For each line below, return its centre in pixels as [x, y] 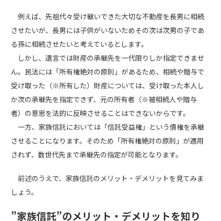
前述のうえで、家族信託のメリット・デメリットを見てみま [108, 178]
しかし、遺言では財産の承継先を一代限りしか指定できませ [108, 58]
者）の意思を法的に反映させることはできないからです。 [101, 113]
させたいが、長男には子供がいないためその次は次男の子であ [108, 30]
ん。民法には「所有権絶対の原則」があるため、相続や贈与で [108, 72]
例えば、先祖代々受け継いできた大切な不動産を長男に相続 [111, 16]
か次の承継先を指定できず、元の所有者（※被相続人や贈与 [104, 99]
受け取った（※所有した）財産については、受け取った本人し [108, 85]
